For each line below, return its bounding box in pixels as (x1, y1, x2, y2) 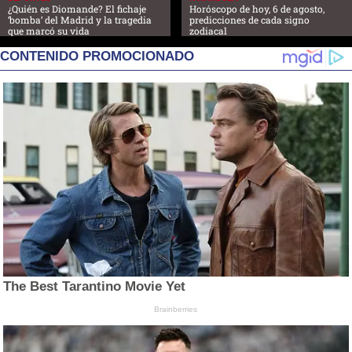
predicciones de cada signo (189, 13, 310, 27)
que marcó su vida (8, 24, 90, 38)
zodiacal (189, 24, 227, 38)
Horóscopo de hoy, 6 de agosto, (189, 2, 324, 16)
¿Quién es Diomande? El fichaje (8, 2, 146, 16)
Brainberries (154, 305, 198, 314)
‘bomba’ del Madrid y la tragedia (8, 13, 152, 27)
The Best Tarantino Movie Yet (3, 279, 186, 295)
